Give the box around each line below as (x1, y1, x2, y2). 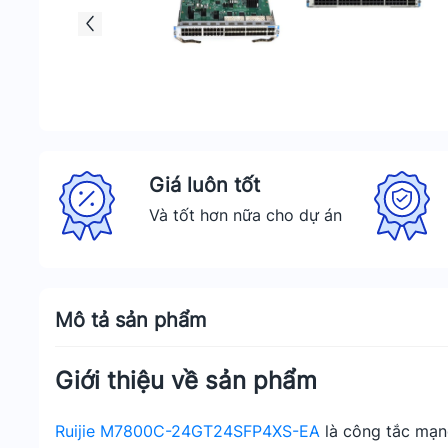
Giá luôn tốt (148, 173, 260, 197)
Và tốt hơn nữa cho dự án (148, 205, 342, 225)
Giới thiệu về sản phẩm (55, 366, 317, 395)
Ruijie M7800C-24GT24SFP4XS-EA (55, 421, 320, 441)
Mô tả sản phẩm (55, 308, 206, 332)
